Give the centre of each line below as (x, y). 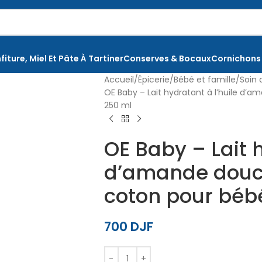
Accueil (119, 80)
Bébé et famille (204, 80)
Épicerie (154, 80)
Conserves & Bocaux (167, 58)
